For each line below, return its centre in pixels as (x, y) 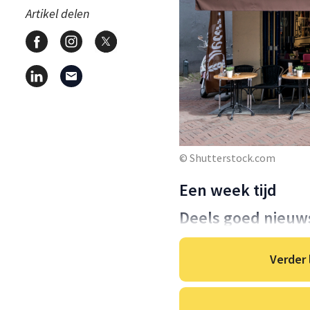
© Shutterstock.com (227, 157)
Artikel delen (57, 13)
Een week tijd (228, 190)
